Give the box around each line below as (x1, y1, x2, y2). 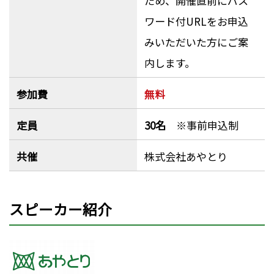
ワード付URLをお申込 (144, 13, 248, 29)
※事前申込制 (165, 117, 239, 133)
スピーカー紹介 (9, 199, 112, 220)
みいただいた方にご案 (144, 34, 248, 50)
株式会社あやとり (144, 149, 228, 165)
